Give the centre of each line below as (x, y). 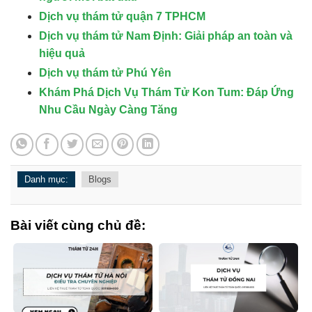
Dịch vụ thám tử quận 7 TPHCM (122, 17)
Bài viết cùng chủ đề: (78, 226)
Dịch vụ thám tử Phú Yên (105, 73)
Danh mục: (46, 180)
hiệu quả (62, 54)
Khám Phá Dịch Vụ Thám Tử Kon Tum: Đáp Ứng (166, 93)
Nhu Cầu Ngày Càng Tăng (108, 110)
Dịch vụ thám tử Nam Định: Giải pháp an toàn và (165, 36)
